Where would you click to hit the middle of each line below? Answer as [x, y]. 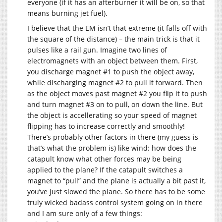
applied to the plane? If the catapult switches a [105, 170]
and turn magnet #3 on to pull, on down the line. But [115, 105]
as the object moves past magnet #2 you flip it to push [117, 94]
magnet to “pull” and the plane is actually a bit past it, [116, 181]
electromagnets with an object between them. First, [112, 61]
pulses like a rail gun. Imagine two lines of [97, 50]
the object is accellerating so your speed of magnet [112, 115]
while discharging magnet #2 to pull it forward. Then [115, 83]
